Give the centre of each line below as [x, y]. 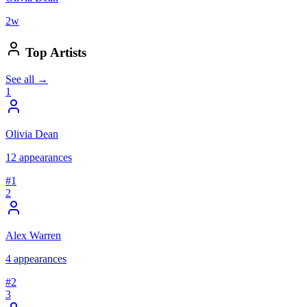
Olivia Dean [32, 134]
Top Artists [54, 52]
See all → [27, 79]
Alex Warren [33, 235]
